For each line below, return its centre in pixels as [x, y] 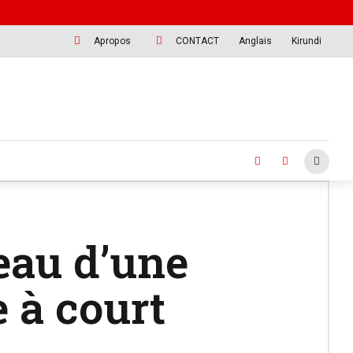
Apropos [113, 41]
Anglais [256, 41]
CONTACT [198, 41]
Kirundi [307, 41]
